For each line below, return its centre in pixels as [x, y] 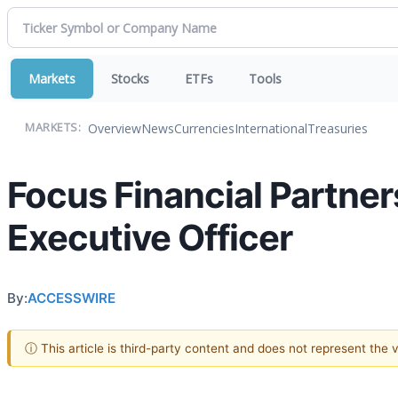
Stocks [130, 79]
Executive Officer [150, 238]
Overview [115, 128]
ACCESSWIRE [72, 298]
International [271, 128]
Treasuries [338, 128]
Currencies [204, 128]
